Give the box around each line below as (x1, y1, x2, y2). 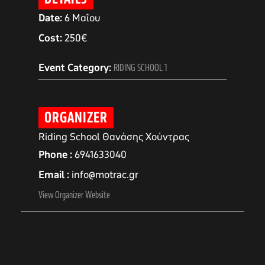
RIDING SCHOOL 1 (114, 61, 167, 76)
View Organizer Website (38, 188, 110, 203)
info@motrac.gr (72, 168, 138, 183)
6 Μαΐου (64, 11, 101, 26)
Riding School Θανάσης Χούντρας (38, 130, 189, 145)
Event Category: (38, 61, 111, 76)
